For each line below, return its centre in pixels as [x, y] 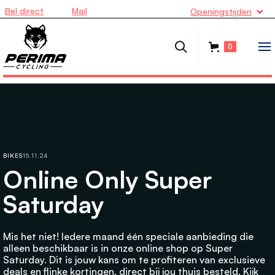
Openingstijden [221, 11]
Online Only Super [107, 179]
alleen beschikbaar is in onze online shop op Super [118, 248]
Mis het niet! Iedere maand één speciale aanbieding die [128, 236]
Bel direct [24, 11]
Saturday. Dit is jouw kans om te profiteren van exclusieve [134, 260]
